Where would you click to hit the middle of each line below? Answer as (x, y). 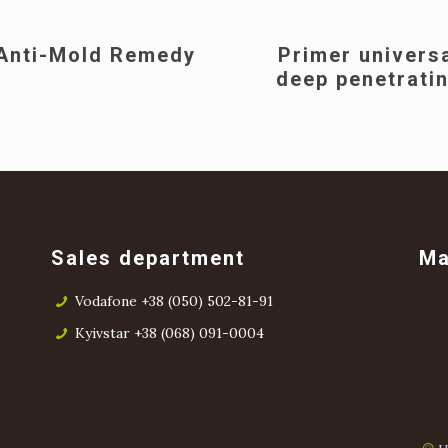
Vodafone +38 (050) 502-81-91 (173, 301)
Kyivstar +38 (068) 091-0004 (169, 333)
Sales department (148, 258)
